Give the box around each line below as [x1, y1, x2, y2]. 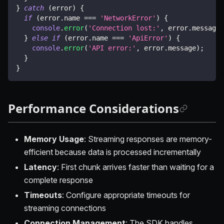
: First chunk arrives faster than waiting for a [57, 161, 214, 172]
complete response [24, 174, 93, 185]
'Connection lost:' [88, 23, 160, 32]
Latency [24, 161, 57, 172]
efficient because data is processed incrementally [24, 146, 201, 157]
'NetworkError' [100, 13, 156, 22]
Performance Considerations [8, 99, 179, 116]
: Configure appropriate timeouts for [62, 189, 190, 200]
